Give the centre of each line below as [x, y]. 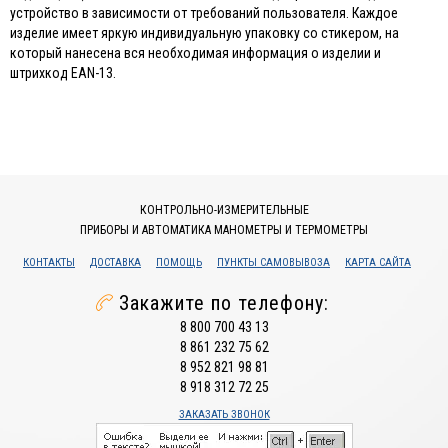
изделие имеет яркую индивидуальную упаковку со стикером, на [204, 33]
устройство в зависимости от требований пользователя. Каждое [204, 13]
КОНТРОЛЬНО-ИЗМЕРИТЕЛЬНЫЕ [224, 210]
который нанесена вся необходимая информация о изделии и [195, 53]
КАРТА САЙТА [378, 263]
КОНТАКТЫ [49, 263]
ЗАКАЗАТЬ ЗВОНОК [224, 415]
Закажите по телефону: [224, 303]
